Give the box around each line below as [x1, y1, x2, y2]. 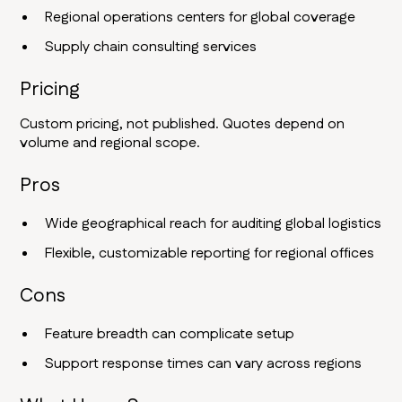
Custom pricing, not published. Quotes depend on [20, 114, 345, 135]
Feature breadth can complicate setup [45, 324, 295, 345]
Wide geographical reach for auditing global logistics [45, 214, 382, 235]
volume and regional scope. [20, 133, 201, 154]
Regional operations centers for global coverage [45, 7, 356, 29]
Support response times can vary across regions [45, 354, 363, 375]
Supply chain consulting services [45, 37, 258, 58]
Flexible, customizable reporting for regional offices [45, 243, 375, 265]
